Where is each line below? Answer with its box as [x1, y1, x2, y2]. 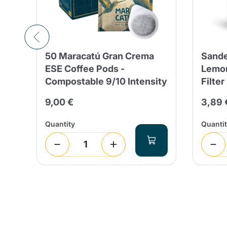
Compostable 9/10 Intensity [45, 75, 167, 87]
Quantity [45, 119, 75, 128]
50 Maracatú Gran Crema [45, 50, 154, 61]
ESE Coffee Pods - [45, 63, 125, 74]
